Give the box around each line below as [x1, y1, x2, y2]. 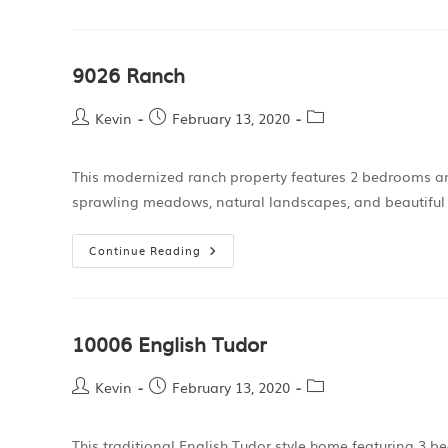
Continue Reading [89, 242, 201, 258]
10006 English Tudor [72, 328, 267, 358]
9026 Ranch [72, 59, 185, 89]
